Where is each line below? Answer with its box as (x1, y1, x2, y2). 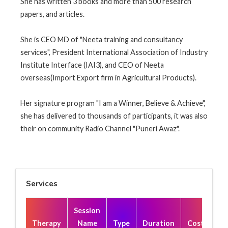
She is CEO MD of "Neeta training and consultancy (20, 35, 183, 44)
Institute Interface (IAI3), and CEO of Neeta (20, 60, 164, 69)
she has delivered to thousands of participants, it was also (20, 111, 208, 120)
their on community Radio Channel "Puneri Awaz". (20, 124, 180, 133)
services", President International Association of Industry (20, 47, 208, 56)
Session (74, 206, 100, 215)
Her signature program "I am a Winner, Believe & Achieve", (20, 98, 206, 107)
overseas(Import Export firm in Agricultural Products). (20, 73, 196, 82)
